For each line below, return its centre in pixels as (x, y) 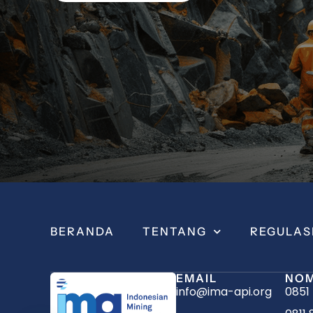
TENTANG (175, 232)
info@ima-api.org (224, 292)
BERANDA (82, 232)
